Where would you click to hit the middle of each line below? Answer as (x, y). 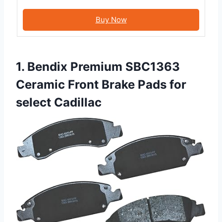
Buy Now (111, 20)
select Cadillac (59, 103)
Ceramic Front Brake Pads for (101, 85)
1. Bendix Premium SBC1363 (98, 67)
